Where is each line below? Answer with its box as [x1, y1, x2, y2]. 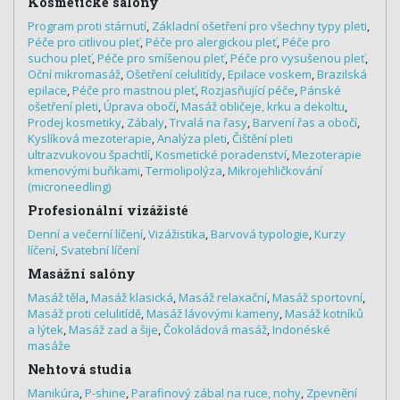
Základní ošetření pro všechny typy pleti [152, 18, 367, 35]
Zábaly [127, 114, 164, 131]
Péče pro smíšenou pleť [97, 50, 225, 67]
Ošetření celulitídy [126, 66, 222, 83]
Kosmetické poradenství [155, 146, 287, 163]
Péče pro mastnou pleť [72, 82, 196, 99]
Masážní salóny [28, 265, 136, 283]
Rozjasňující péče [201, 82, 295, 99]
